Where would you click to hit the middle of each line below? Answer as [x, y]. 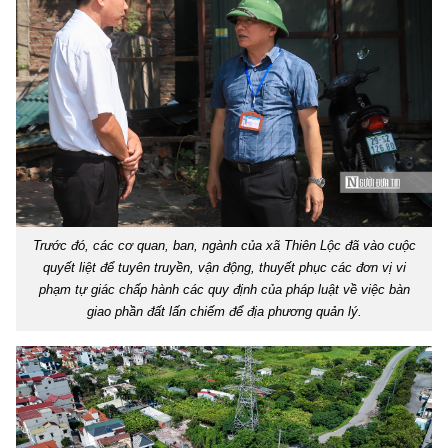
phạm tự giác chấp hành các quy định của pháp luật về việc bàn [224, 289]
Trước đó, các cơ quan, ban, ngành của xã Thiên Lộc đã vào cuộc [224, 245]
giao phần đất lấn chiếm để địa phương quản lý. [224, 311]
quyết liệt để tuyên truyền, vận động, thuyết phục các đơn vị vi [224, 267]
